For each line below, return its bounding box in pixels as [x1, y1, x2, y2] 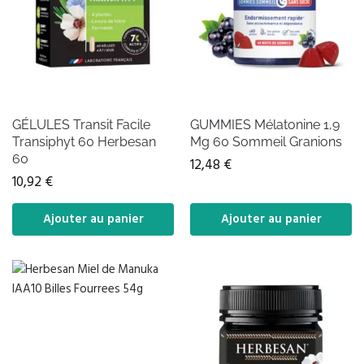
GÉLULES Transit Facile [12, 116, 150, 132]
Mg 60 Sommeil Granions [190, 133, 342, 149]
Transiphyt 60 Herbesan [12, 133, 156, 149]
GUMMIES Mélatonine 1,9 [190, 116, 340, 132]
